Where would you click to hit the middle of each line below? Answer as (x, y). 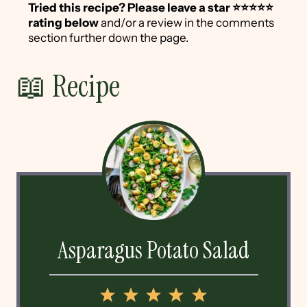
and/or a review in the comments (186, 23)
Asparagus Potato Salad (153, 251)
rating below (63, 23)
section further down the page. (108, 38)
